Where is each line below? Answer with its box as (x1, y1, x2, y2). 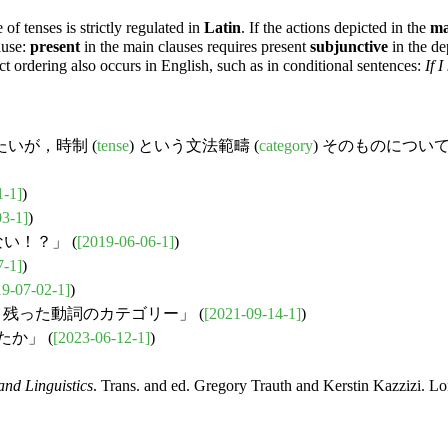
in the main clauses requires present (80, 38, 310, 56)
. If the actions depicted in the (241, 19, 430, 37)
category (259, 137, 313, 155)
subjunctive (310, 38, 388, 56)
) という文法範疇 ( (129, 137, 259, 155)
